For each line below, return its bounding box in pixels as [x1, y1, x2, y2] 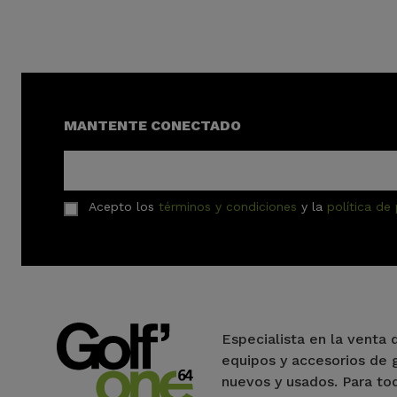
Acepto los [89, 199, 159, 214]
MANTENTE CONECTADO [64, 117, 241, 135]
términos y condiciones [159, 199, 297, 214]
